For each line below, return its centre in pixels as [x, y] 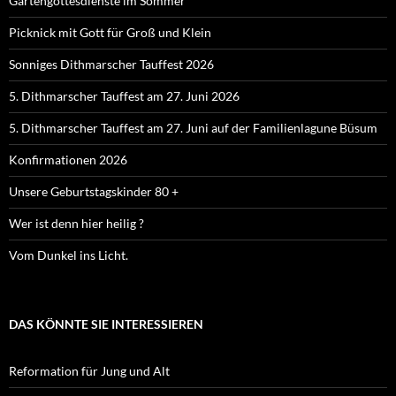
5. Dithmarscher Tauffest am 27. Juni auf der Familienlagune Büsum [193, 128]
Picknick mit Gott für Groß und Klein [110, 33]
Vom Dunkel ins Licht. [69, 255]
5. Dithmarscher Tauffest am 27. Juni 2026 [124, 96]
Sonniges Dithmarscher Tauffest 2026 [111, 65]
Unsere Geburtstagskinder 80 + [94, 192]
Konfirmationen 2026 [68, 160]
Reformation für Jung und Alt [89, 371]
